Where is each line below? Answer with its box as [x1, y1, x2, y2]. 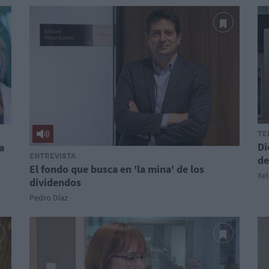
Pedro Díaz [29, 192, 68, 203]
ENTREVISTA [29, 150, 76, 161]
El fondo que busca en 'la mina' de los [29, 162, 204, 176]
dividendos [29, 175, 81, 189]
